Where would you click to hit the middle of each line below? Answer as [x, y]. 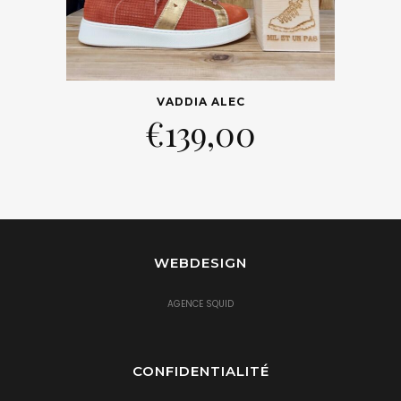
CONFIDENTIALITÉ [200, 371]
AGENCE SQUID [200, 304]
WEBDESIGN [200, 263]
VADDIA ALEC [200, 101]
